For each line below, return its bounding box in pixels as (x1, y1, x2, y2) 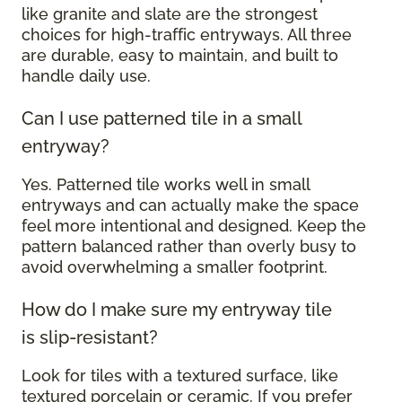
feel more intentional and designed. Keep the (22, 216, 366, 236)
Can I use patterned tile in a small (22, 108, 301, 130)
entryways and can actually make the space (22, 196, 359, 215)
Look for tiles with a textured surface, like (22, 366, 338, 386)
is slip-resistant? (22, 327, 162, 349)
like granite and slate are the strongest (22, 4, 318, 24)
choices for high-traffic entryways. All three (22, 25, 352, 45)
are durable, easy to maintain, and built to (22, 46, 338, 66)
